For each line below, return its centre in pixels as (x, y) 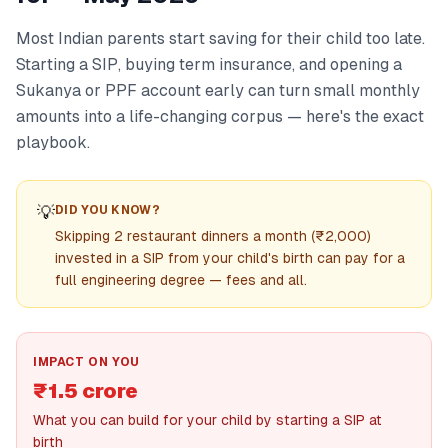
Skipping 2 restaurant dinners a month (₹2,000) (213, 236)
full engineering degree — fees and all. (181, 280)
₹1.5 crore (85, 391)
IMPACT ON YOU (86, 362)
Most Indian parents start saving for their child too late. (220, 38)
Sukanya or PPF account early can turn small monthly (218, 90)
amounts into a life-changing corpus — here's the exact (220, 116)
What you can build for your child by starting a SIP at (207, 420)
